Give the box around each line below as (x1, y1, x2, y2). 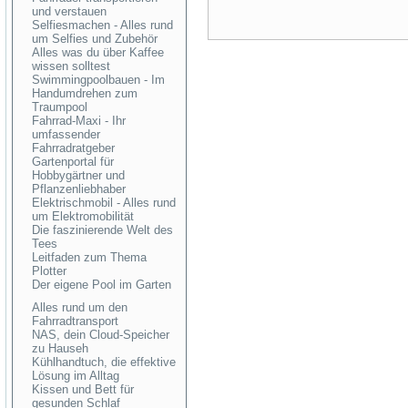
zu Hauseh (32, 342, 88, 355)
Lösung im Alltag (32, 369, 119, 382)
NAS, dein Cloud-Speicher (32, 328, 169, 342)
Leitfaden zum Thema (32, 250, 147, 264)
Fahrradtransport (32, 314, 118, 328)
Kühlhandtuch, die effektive (32, 355, 176, 369)
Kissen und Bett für (32, 382, 134, 396)
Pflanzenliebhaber (32, 182, 126, 196)
